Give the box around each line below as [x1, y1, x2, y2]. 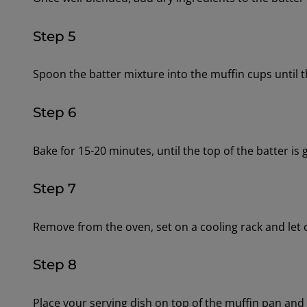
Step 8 [32, 256, 77, 273]
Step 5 [32, 27, 75, 45]
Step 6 [32, 104, 76, 121]
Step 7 [32, 180, 76, 197]
